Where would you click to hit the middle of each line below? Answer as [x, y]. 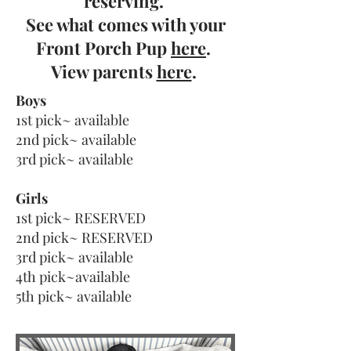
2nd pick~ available [76, 139]
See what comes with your [125, 24]
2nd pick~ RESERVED [84, 237]
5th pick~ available [74, 296]
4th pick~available [73, 277]
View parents [103, 71]
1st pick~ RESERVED [81, 218]
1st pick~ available [72, 120]
